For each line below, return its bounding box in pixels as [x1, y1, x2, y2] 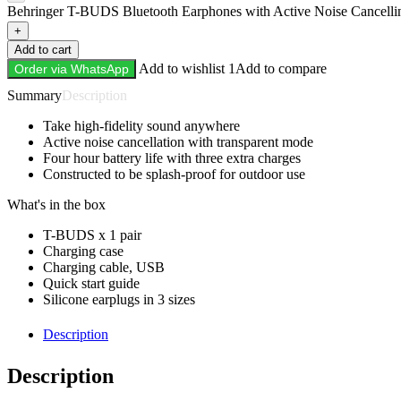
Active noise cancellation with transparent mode [43, 134, 313, 150]
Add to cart [14, 43, 72, 57]
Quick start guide [43, 276, 140, 292]
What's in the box [7, 197, 106, 213]
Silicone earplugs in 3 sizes [43, 292, 195, 308]
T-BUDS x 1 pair [43, 227, 141, 243]
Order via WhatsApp [14, 62, 129, 77]
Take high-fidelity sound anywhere [43, 118, 240, 134]
